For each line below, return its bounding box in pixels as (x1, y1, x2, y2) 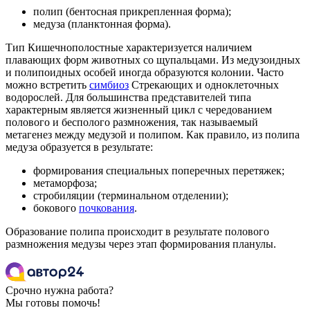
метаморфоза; (33, 177, 97, 190)
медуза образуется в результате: (6, 141, 153, 154)
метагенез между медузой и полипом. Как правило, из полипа (6, 129, 300, 141)
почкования (79, 202, 134, 215)
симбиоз (89, 79, 129, 91)
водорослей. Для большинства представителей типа (6, 91, 251, 104)
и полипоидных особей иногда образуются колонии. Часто (6, 66, 284, 79)
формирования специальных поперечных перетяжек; (33, 165, 284, 177)
